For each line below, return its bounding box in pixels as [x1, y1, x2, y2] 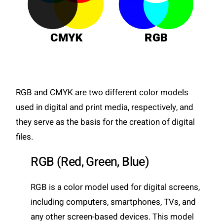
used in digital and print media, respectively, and [16, 101, 194, 114]
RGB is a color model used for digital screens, [31, 181, 200, 194]
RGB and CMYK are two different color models [16, 86, 189, 99]
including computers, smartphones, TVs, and [31, 196, 196, 209]
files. [16, 131, 34, 144]
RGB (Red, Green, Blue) [31, 153, 149, 172]
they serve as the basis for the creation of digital [16, 116, 195, 129]
